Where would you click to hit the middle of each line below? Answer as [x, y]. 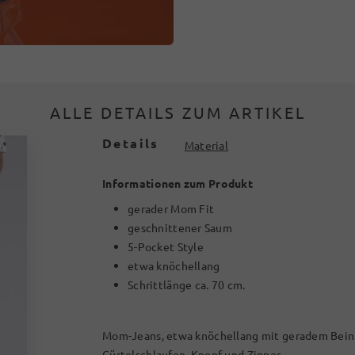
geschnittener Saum [180, 227]
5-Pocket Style [166, 246]
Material [206, 145]
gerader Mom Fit [171, 208]
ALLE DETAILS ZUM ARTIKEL [177, 112]
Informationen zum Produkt [177, 183]
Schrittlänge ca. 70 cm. [187, 284]
